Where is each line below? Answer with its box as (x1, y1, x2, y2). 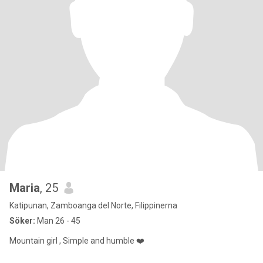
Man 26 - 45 (35, 216, 80, 225)
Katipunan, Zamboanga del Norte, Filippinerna (9, 201, 177, 210)
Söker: (9, 216, 35, 225)
